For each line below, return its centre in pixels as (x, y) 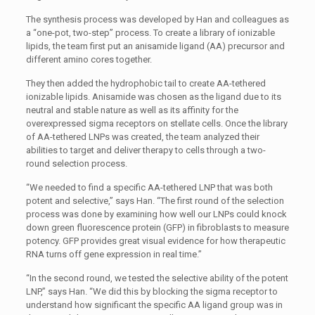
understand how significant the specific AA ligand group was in (154, 305)
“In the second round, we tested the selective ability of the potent (157, 278)
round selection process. (76, 163)
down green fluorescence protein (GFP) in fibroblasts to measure (157, 227)
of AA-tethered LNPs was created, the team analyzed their (142, 137)
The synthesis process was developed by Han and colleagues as (157, 19)
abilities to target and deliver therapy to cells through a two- (146, 150)
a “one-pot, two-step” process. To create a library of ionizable (150, 33)
